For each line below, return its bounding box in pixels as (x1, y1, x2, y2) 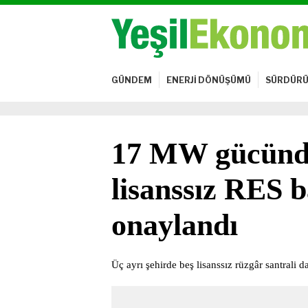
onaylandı (111, 208, 238, 242)
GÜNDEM (111, 74, 152, 85)
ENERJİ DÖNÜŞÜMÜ (166, 74, 251, 85)
